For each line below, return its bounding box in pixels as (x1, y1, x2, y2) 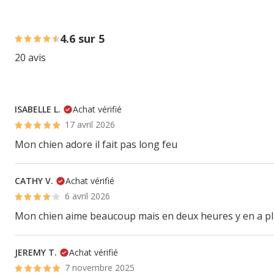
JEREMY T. (15, 246, 57, 258)
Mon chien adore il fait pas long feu (15, 138, 177, 151)
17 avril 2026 (65, 119, 116, 130)
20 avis (15, 51, 46, 64)
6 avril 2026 (65, 190, 111, 202)
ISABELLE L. (15, 103, 61, 115)
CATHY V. (15, 175, 53, 187)
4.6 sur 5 (60, 31, 105, 46)
